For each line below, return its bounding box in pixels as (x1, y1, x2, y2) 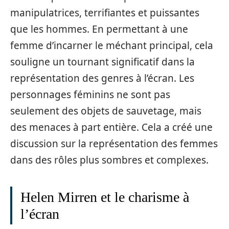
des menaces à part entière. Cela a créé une (10, 121, 213, 134)
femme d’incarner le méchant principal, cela (10, 39, 213, 53)
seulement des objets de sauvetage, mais (10, 104, 201, 118)
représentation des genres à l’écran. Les (10, 72, 194, 85)
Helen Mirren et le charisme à (20, 189, 189, 205)
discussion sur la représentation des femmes (10, 137, 218, 151)
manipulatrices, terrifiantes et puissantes (10, 6, 199, 20)
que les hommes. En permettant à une (10, 22, 188, 36)
